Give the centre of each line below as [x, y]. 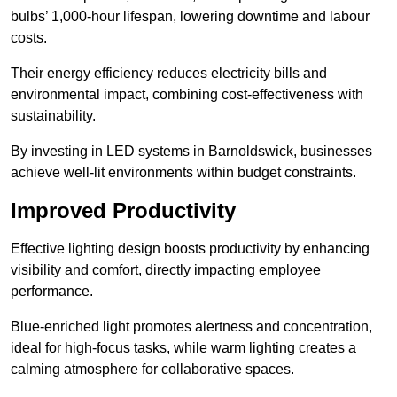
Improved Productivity [123, 211]
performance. [52, 292]
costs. [29, 38]
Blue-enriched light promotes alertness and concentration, [191, 327]
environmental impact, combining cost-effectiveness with [187, 95]
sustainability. [53, 116]
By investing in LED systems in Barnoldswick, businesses [191, 152]
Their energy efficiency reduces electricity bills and [169, 74]
